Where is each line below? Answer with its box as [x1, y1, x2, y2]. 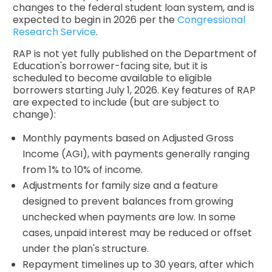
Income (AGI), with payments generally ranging [22, 146, 250, 161]
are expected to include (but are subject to [13, 95, 220, 109]
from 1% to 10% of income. [22, 162, 143, 177]
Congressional [177, 12, 246, 27]
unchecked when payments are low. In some [22, 209, 236, 224]
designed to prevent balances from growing [22, 194, 234, 208]
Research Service [13, 24, 97, 39]
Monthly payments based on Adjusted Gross [22, 131, 234, 145]
